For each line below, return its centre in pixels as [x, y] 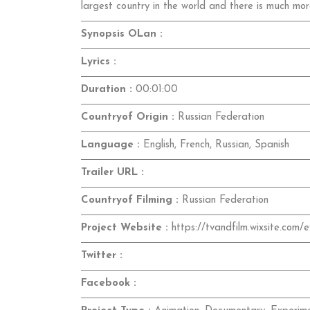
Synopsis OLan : [122, 35]
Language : [110, 145]
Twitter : [102, 256]
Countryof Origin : [128, 118]
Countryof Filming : [130, 201]
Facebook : [109, 284]
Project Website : [125, 228]
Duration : [107, 90]
